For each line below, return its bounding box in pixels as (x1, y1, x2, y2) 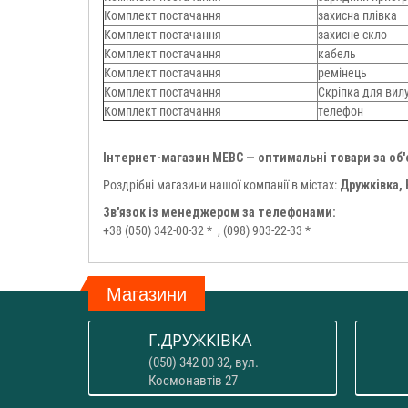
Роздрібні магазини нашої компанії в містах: (103, 178, 340, 192)
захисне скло (318, 27, 387, 42)
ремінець (318, 66, 367, 80)
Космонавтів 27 (148, 372, 238, 389)
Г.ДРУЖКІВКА (148, 329, 251, 351)
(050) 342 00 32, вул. (148, 354, 259, 371)
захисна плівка (318, 8, 397, 23)
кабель (318, 46, 356, 61)
